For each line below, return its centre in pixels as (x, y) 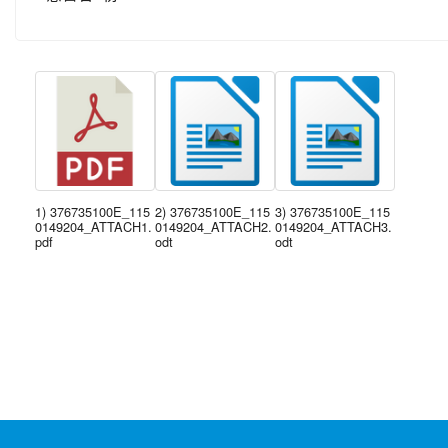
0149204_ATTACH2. (213, 226)
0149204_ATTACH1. (93, 226)
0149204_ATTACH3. (333, 226)
